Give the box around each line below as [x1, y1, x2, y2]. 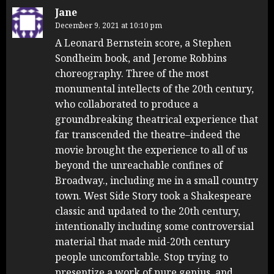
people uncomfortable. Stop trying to [55, 250, 228, 264]
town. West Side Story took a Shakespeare [55, 188, 251, 202]
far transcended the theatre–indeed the [55, 127, 240, 141]
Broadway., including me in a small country [55, 173, 258, 187]
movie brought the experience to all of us [55, 143, 248, 157]
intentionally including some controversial [55, 219, 254, 233]
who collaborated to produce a [55, 97, 198, 111]
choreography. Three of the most [55, 66, 209, 80]
